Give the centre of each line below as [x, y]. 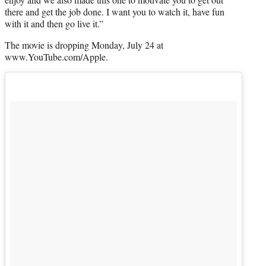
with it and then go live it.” [54, 24]
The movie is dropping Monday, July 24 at [84, 45]
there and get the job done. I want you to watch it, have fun [115, 12]
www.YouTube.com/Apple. [56, 57]
